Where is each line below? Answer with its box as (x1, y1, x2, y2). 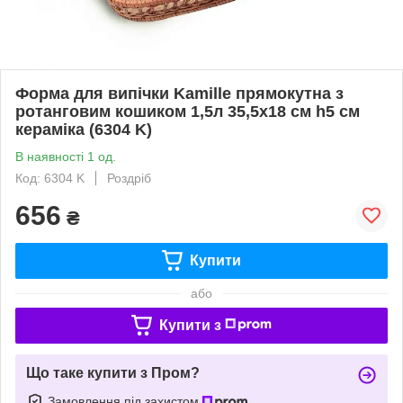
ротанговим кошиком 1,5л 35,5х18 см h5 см (15, 102, 360, 121)
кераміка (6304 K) (15, 120, 152, 139)
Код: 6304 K (15, 170, 85, 185)
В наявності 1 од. (15, 148, 116, 164)
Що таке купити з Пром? (26, 364, 200, 381)
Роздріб (107, 170, 151, 185)
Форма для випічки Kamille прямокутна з (15, 84, 344, 103)
